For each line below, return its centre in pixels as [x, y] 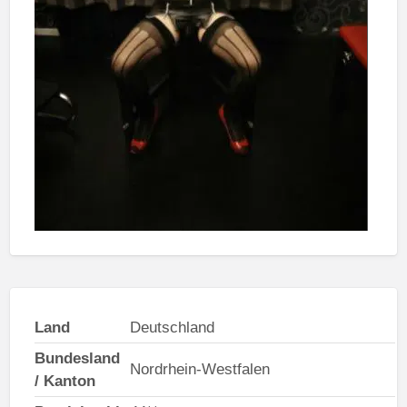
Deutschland [172, 328]
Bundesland [77, 358]
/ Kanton [65, 381]
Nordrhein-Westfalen [199, 369]
